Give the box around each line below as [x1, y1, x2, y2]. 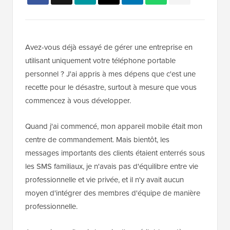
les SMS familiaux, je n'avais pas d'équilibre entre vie [25, 161, 198, 172]
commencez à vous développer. [25, 95, 131, 107]
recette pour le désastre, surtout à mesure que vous [25, 82, 197, 93]
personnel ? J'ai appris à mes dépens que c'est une [25, 68, 196, 80]
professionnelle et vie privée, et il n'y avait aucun [25, 174, 184, 186]
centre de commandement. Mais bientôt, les [25, 134, 169, 146]
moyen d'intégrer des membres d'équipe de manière [25, 187, 200, 199]
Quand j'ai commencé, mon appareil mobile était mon [25, 121, 202, 132]
